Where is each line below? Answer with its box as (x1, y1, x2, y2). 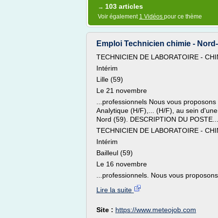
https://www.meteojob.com (115, 206, 196, 214)
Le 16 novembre (96, 160, 147, 168)
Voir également (98, 13, 139, 20)
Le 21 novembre (96, 87, 147, 94)
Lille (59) (96, 75, 123, 83)
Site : (96, 206, 115, 214)
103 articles (105, 2, 143, 10)
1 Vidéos (139, 13, 164, 20)
